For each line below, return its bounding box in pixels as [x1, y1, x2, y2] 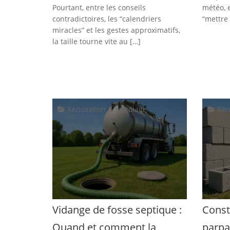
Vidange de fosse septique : [52, 203, 182, 217]
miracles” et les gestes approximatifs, [52, 25, 180, 35]
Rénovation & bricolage [65, 104, 147, 114]
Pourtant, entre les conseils [52, 2, 146, 12]
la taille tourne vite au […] [52, 36, 141, 46]
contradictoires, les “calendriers [52, 13, 161, 24]
